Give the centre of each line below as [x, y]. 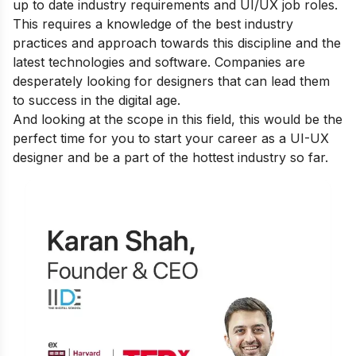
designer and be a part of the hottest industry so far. [172, 157]
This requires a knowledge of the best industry [153, 24]
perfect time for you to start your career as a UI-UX [171, 138]
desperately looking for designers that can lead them [171, 81]
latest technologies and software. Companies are [159, 62]
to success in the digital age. [99, 100]
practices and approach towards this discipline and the [177, 43]
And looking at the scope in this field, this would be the [178, 119]
